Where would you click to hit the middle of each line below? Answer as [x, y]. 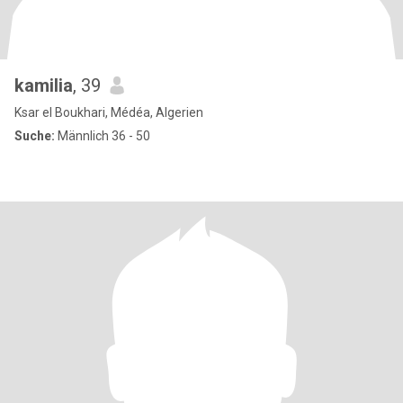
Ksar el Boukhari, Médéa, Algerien [109, 112]
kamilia [44, 85]
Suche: [35, 136]
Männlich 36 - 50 [103, 136]
